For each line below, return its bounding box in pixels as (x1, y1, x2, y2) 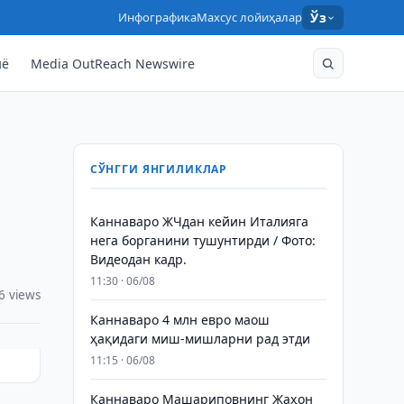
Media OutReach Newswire (31, 54, 196, 72)
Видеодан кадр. (89, 251, 187, 268)
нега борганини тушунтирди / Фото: (89, 232, 316, 249)
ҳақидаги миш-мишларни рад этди (89, 330, 310, 347)
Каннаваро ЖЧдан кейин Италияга (89, 213, 308, 230)
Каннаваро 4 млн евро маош (89, 311, 270, 328)
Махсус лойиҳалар (197, 9, 303, 25)
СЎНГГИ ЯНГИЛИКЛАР (89, 161, 228, 177)
